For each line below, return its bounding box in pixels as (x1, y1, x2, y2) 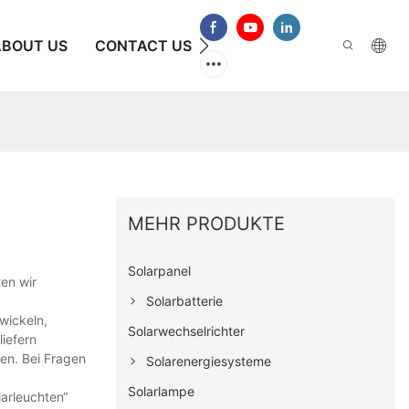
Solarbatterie (146, 292, 224, 309)
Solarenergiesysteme (146, 352, 272, 369)
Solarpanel (128, 262, 192, 278)
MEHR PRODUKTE (128, 212, 286, 235)
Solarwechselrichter (128, 322, 246, 339)
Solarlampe (128, 383, 195, 399)
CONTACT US (95, 37, 193, 55)
